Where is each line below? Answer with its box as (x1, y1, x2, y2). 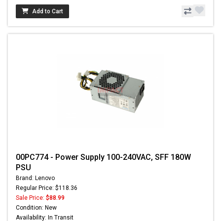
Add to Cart (32, 7, 63, 15)
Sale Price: (16, 194, 46, 201)
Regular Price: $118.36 (16, 184, 77, 191)
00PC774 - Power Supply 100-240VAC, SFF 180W (16, 152, 191, 162)
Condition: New (16, 204, 57, 211)
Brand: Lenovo (16, 174, 55, 182)
